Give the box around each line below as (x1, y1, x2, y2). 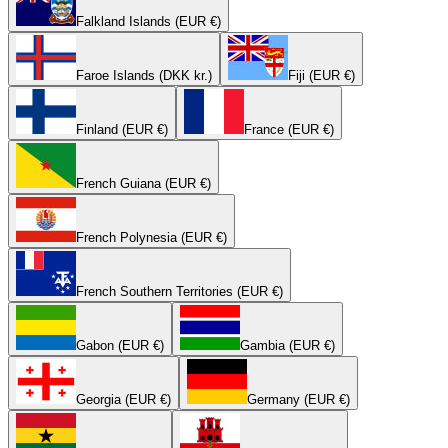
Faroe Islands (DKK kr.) (76, 67, 212, 83)
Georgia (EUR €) (76, 391, 171, 407)
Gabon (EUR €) (76, 337, 164, 353)
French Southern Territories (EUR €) (76, 283, 283, 299)
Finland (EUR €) (76, 121, 168, 137)
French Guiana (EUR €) (76, 175, 211, 191)
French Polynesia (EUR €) (76, 229, 227, 245)
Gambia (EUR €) (240, 337, 335, 353)
